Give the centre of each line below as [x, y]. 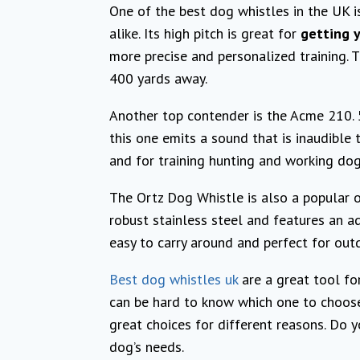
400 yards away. [158, 78]
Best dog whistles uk [174, 279]
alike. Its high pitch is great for [205, 33]
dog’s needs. [147, 346]
